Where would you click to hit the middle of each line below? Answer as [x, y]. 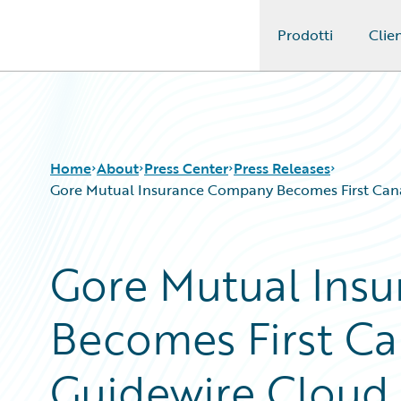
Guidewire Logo [87, 46]
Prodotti [305, 35]
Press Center [186, 168]
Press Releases [282, 168]
